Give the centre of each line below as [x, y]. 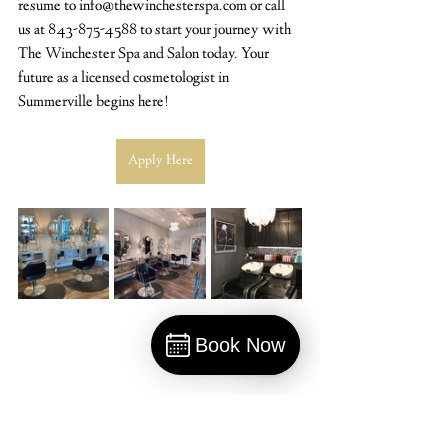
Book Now [240, 344]
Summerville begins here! [93, 102]
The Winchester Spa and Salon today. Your [145, 54]
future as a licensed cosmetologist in [125, 78]
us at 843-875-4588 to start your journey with [156, 30]
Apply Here [160, 161]
